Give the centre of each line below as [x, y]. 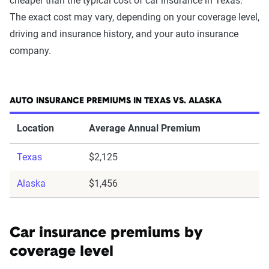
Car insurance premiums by [106, 234]
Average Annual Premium [145, 128]
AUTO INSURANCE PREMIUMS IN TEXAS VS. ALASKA [116, 101]
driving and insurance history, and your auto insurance [124, 34]
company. [30, 51]
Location [35, 128]
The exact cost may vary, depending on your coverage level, [134, 17]
